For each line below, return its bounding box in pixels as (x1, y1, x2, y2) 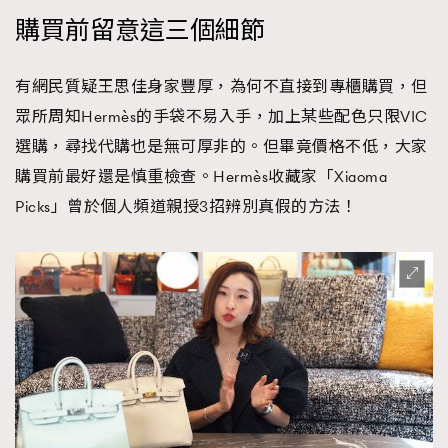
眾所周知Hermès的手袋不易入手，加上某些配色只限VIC (15, 106, 428, 127)
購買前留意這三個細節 (15, 14, 265, 48)
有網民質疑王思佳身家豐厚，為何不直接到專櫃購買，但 (15, 76, 428, 97)
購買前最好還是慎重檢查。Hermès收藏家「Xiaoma (15, 166, 387, 187)
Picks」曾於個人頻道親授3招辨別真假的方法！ (15, 196, 357, 217)
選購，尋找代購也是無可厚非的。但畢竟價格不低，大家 (15, 136, 428, 157)
